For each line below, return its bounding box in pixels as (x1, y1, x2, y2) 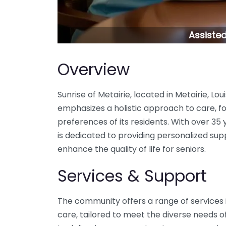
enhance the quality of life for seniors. (58, 143, 206, 155)
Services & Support (58, 164, 207, 188)
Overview (58, 58, 130, 81)
